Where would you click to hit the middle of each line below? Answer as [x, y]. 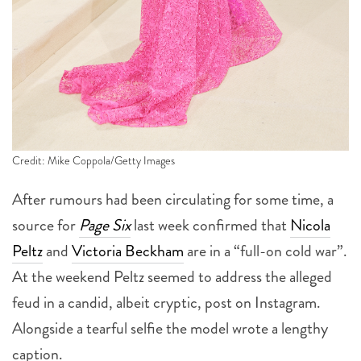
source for [46, 226]
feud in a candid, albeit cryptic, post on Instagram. [166, 303]
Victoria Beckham [128, 251]
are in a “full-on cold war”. [266, 251]
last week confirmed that [210, 226]
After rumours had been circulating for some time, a [173, 200]
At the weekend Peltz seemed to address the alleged [172, 277]
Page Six [105, 226]
